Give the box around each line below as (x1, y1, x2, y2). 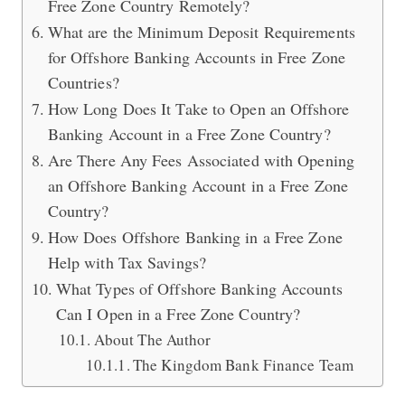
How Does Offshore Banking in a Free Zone (47, 225, 343, 248)
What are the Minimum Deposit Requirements (47, 20, 355, 42)
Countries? (47, 71, 119, 93)
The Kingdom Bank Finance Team (133, 353, 353, 375)
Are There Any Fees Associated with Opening (47, 148, 354, 171)
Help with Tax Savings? (47, 250, 206, 273)
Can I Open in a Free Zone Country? (55, 302, 301, 325)
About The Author (93, 328, 212, 350)
